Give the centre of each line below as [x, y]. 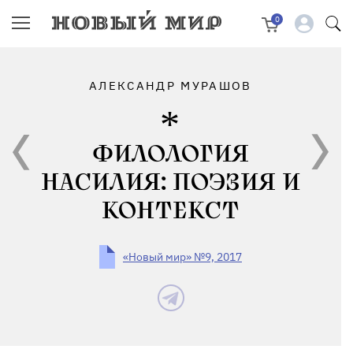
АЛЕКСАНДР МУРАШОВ [171, 85]
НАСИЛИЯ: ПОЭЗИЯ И [171, 183]
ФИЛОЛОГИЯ [171, 154]
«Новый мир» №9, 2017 [182, 257]
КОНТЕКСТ [171, 211]
